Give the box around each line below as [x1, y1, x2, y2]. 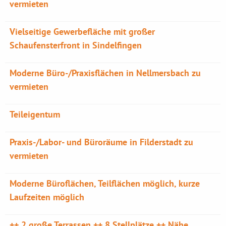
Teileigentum [10, 108, 61, 120]
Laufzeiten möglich [10, 191, 85, 203]
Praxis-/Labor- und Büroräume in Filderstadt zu [10, 136, 194, 148]
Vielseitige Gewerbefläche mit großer [10, 26, 155, 37]
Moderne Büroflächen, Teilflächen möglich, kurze [10, 178, 200, 189]
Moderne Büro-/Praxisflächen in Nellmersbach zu [10, 67, 201, 79]
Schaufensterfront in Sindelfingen [10, 39, 142, 51]
